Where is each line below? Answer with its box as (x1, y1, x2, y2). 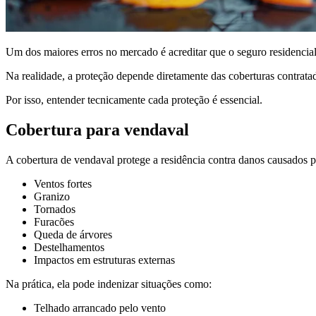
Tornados (34, 202, 75, 215)
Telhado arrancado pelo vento (34, 301, 166, 314)
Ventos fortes (34, 177, 92, 190)
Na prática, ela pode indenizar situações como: (6, 277, 212, 290)
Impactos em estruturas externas (34, 253, 175, 266)
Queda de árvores (34, 228, 112, 241)
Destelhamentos (34, 241, 104, 253)
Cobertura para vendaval (6, 120, 189, 139)
